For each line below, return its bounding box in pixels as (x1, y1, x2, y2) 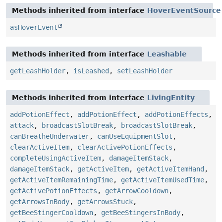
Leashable (147, 50, 187, 58)
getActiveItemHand (137, 165, 204, 173)
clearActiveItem (10, 143, 69, 152)
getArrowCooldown (105, 187, 168, 195)
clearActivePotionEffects (77, 143, 172, 152)
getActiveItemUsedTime (121, 176, 204, 184)
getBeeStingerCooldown (10, 209, 93, 217)
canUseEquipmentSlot (97, 132, 172, 141)
